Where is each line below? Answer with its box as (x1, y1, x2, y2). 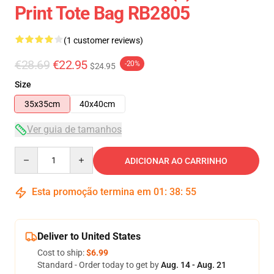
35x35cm (24, 99, 60, 109)
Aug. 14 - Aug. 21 (161, 260, 226, 270)
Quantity (14, 147, 48, 157)
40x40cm (80, 99, 115, 109)
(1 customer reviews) (64, 35, 143, 45)
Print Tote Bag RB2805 (15, 2, 190, 24)
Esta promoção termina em (29, 186, 154, 198)
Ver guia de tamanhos (27, 124, 122, 135)
